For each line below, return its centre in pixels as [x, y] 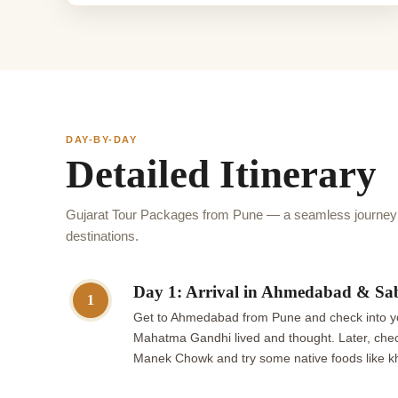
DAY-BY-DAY [102, 140]
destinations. [102, 236]
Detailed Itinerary [221, 175]
